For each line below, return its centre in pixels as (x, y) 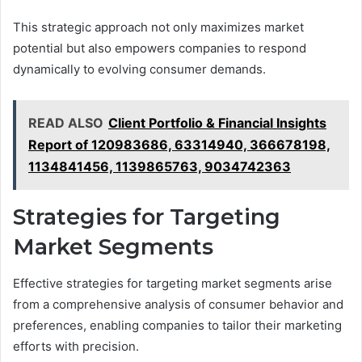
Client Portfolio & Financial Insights (217, 123)
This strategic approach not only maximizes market (158, 27)
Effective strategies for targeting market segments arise (173, 283)
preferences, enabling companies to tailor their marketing (177, 325)
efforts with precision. (76, 346)
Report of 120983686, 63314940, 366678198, (179, 145)
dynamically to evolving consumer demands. (139, 69)
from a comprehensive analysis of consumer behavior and (178, 304)
